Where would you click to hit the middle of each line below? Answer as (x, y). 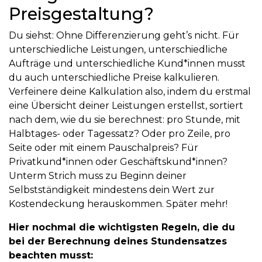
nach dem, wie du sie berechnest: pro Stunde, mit (125, 120)
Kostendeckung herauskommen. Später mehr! (119, 204)
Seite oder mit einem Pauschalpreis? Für (104, 148)
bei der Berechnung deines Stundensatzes (118, 242)
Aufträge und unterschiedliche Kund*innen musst (127, 64)
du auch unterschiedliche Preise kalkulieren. (114, 78)
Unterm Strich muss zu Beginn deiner (98, 176)
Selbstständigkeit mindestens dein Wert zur (112, 190)
